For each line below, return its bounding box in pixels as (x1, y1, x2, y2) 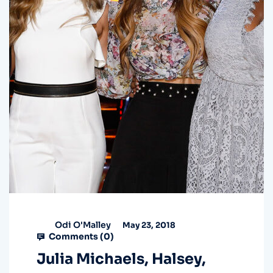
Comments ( (47, 231, 104, 243)
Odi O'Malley (55, 219, 111, 230)
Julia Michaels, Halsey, (37, 250, 206, 269)
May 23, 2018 (121, 219, 175, 230)
